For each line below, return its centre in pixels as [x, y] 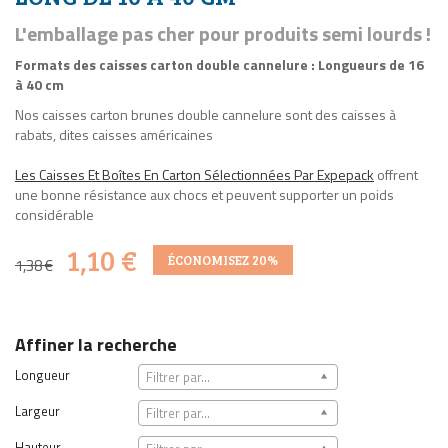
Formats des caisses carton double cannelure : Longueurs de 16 [219, 65]
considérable [54, 215]
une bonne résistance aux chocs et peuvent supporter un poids [204, 195]
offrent [396, 175]
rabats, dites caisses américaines [114, 135]
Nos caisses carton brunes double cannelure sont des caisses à [205, 115]
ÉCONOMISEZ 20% [223, 260]
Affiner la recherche [96, 345]
